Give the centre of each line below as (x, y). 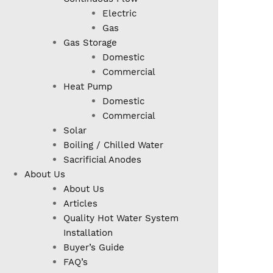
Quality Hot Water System (121, 218)
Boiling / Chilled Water (113, 145)
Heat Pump (88, 87)
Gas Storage (90, 43)
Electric (119, 14)
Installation (88, 233)
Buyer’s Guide (94, 248)
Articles (80, 204)
